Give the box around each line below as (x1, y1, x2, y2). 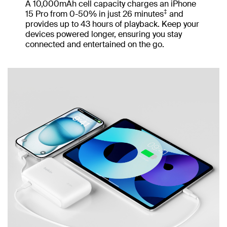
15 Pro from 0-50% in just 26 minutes (25, 9, 164, 20)
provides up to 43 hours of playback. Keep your (25, 19, 199, 30)
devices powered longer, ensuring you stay (25, 29, 182, 40)
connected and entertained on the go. (25, 39, 164, 50)
